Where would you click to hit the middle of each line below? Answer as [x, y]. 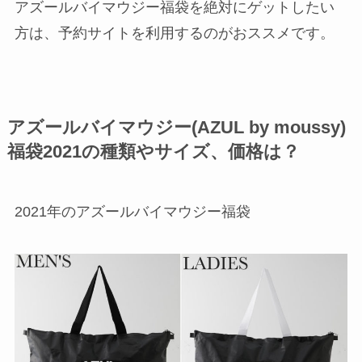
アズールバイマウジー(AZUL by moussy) [176, 128]
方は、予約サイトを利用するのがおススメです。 [174, 34]
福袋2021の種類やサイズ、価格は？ [153, 152]
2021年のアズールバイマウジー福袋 [132, 212]
